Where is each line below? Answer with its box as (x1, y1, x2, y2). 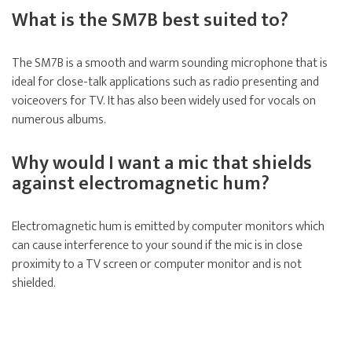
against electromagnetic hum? (12, 168, 269, 200)
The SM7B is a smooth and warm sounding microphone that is (12, 53, 328, 75)
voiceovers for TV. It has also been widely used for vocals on (12, 90, 316, 112)
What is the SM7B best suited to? (12, 5, 288, 37)
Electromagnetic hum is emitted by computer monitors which (12, 216, 324, 238)
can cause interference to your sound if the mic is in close (12, 235, 302, 257)
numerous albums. (12, 109, 106, 131)
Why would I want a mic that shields (12, 148, 312, 180)
